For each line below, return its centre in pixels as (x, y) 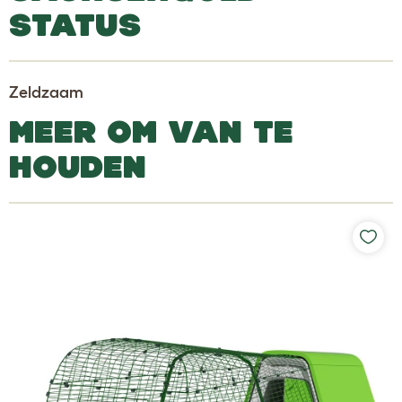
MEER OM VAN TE (151, 131)
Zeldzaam (46, 92)
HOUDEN (78, 166)
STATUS (75, 24)
